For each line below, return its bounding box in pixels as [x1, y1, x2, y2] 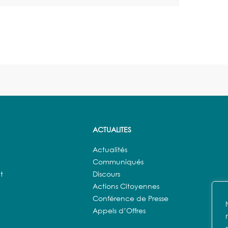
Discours [93, 169, 120, 179]
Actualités [93, 145, 127, 154]
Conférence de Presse [93, 194, 168, 203]
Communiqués [93, 157, 144, 166]
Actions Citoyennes [93, 182, 159, 191]
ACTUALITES [93, 125, 131, 134]
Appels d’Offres [93, 206, 146, 215]
